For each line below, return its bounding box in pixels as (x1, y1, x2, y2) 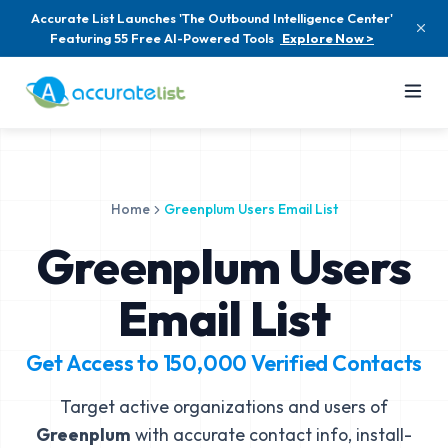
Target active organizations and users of (60, 395, 388, 418)
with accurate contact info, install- (131, 423, 412, 446)
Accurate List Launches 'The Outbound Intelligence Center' (31, 10, 393, 26)
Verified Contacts (247, 349, 423, 377)
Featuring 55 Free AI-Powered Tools (50, 30, 274, 46)
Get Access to (25, 349, 163, 377)
